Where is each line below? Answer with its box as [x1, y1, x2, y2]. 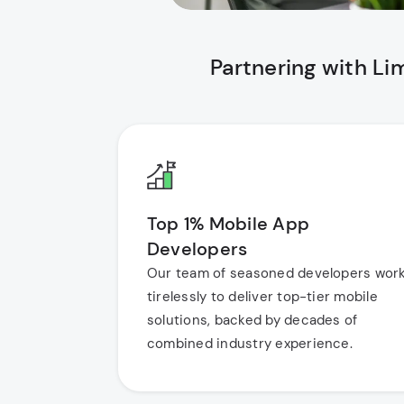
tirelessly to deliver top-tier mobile [147, 288, 378, 306]
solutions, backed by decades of [147, 311, 358, 329]
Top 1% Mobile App [147, 212, 310, 235]
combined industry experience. [147, 335, 353, 353]
